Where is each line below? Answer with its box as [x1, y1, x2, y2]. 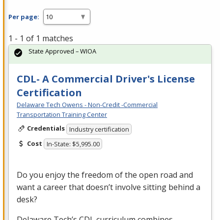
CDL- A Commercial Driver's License [17, 72, 195, 86]
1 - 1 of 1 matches [8, 33, 73, 44]
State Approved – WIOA [28, 47, 96, 56]
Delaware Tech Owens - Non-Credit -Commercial [17, 100, 158, 110]
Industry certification [69, 124, 129, 134]
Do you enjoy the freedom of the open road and [17, 169, 193, 181]
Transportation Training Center [17, 110, 107, 119]
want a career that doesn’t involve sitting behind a [17, 182, 200, 193]
